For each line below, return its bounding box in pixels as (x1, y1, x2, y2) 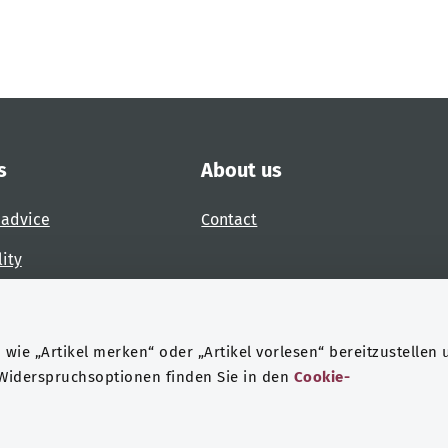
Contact (201, 210, 258, 230)
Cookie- (293, 368, 351, 387)
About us (201, 158, 283, 183)
